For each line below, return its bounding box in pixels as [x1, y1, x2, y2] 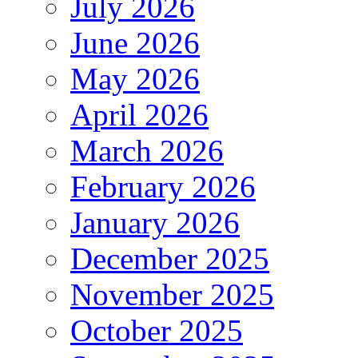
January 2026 [70, 205, 240, 241]
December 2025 [70, 241, 269, 276]
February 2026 [70, 169, 256, 205]
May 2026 [70, 62, 200, 97]
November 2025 [70, 277, 274, 312]
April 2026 [70, 97, 209, 133]
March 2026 [70, 133, 224, 169]
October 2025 [70, 313, 243, 348]
